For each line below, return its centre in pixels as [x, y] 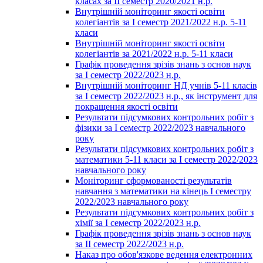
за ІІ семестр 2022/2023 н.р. [129, 244]
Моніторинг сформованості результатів [154, 180]
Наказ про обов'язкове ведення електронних [164, 254]
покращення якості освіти [127, 106]
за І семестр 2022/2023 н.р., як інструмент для [166, 96]
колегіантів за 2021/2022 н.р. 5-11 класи [154, 53]
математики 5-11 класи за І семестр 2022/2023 [166, 159]
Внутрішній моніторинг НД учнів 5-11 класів [166, 85]
